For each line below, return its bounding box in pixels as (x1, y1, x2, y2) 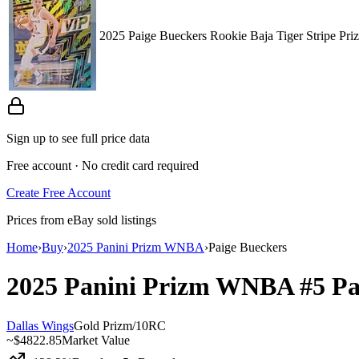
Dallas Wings (6, 318, 74, 333)
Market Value (62, 333, 130, 347)
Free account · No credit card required (6, 158, 199, 172)
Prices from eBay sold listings (6, 212, 156, 227)
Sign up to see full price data (6, 131, 150, 145)
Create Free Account (6, 185, 111, 200)
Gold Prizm (74, 318, 132, 333)
